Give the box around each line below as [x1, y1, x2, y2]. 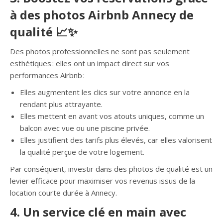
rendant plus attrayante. [20, 99, 103, 109]
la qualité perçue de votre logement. [20, 147, 144, 157]
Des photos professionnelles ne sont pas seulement [10, 46, 190, 56]
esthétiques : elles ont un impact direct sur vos [10, 58, 169, 68]
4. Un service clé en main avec [10, 204, 186, 220]
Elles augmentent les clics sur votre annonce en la [20, 87, 190, 97]
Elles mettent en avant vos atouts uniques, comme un [20, 111, 204, 121]
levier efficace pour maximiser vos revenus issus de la [10, 176, 195, 186]
